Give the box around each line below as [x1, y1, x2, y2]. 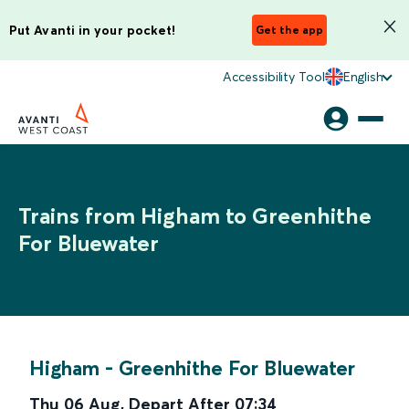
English [342, 68, 383, 85]
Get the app [256, 23, 323, 37]
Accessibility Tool [223, 68, 325, 85]
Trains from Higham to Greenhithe [18, 203, 372, 229]
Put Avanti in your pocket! [9, 21, 176, 38]
